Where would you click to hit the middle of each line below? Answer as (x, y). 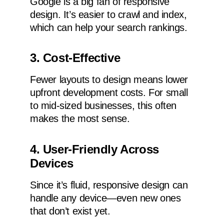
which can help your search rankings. (109, 27)
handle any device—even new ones (105, 198)
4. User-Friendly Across (94, 149)
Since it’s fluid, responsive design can (109, 185)
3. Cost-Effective (75, 58)
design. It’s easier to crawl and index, (108, 14)
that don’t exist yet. (70, 211)
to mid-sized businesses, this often (103, 106)
